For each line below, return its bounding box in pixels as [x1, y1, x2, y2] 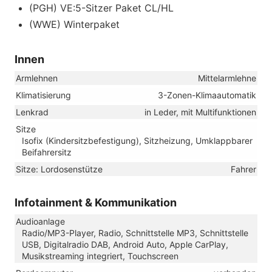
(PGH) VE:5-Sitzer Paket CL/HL [29, 1, 174, 14]
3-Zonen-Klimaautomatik [158, 89, 256, 100]
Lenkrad [16, 106, 49, 117]
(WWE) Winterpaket [29, 18, 120, 30]
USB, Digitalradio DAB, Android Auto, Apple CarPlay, [22, 239, 228, 250]
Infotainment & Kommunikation [15, 195, 177, 209]
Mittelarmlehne [198, 72, 256, 83]
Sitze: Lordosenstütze [16, 163, 103, 174]
